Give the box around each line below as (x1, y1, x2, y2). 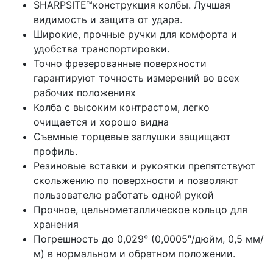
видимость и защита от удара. (34, 13, 182, 26)
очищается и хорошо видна (34, 115, 169, 128)
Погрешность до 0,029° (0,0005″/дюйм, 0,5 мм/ (34, 232, 264, 245)
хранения (34, 218, 79, 230)
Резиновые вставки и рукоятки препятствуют (34, 159, 256, 172)
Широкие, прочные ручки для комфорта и (34, 27, 237, 40)
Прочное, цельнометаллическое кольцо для (34, 203, 247, 216)
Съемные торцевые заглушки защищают (34, 130, 231, 143)
